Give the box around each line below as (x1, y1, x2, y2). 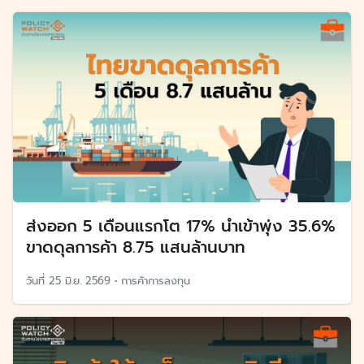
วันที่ (26, 273, 49, 289)
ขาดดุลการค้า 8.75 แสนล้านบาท (26, 235, 245, 260)
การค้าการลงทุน (121, 273, 190, 289)
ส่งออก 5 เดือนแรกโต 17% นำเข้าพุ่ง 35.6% (26, 214, 336, 239)
